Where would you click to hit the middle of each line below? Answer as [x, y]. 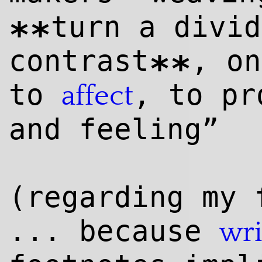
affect [97, 96]
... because [114, 231]
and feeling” [114, 129]
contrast [79, 61]
